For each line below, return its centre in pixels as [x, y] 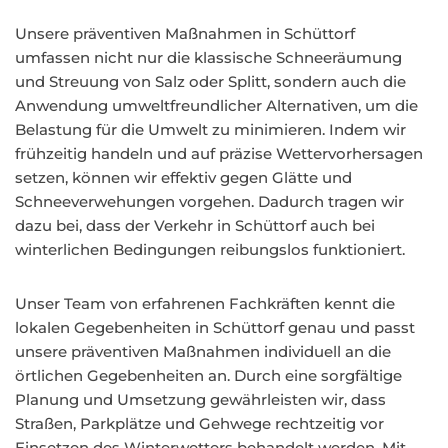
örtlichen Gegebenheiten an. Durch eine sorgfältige [208, 375]
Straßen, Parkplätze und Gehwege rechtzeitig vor [199, 423]
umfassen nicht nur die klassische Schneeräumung [208, 57]
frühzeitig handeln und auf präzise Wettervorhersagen [219, 153]
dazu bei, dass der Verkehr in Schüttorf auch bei [195, 225]
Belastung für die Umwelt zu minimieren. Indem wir [210, 129]
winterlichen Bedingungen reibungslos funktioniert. [210, 249]
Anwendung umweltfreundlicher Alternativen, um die [216, 105]
